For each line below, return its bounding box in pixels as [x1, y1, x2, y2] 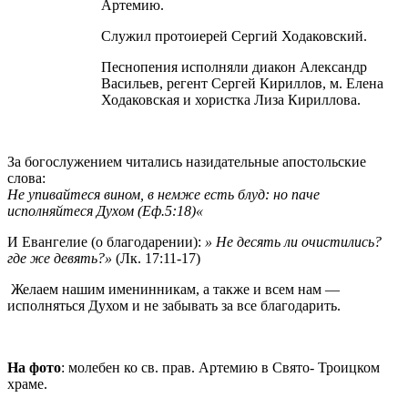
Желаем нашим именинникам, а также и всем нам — [7, 281, 340, 297]
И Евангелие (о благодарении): [7, 234, 205, 250]
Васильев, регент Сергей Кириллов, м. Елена [101, 76, 383, 91]
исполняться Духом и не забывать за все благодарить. [7, 298, 341, 313]
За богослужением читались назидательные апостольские [7, 154, 366, 169]
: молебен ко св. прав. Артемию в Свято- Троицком [61, 360, 380, 375]
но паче [273, 187, 320, 202]
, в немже [140, 187, 204, 202]
